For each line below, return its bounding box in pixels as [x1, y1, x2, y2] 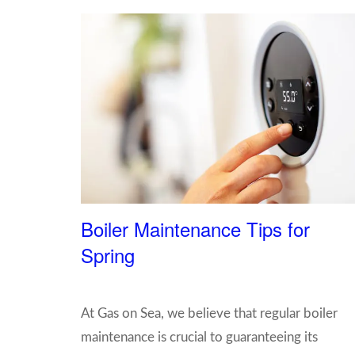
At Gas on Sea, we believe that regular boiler [81, 306, 338, 320]
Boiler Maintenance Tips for [81, 214, 310, 242]
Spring [81, 240, 135, 269]
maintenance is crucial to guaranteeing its [81, 330, 318, 344]
